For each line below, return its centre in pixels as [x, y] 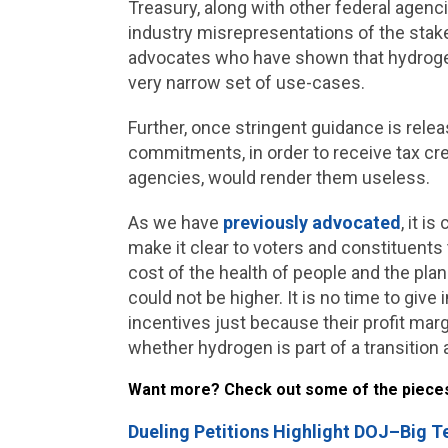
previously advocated [311, 222]
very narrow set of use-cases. [248, 82]
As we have [175, 222]
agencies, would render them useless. [280, 177]
